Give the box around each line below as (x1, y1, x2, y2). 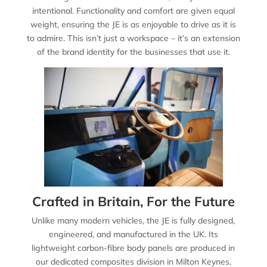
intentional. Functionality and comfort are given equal (32, 5, 235, 16)
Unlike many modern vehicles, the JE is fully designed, (32, 215, 235, 226)
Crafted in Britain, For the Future (32, 193, 235, 210)
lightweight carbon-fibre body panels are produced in (32, 242, 235, 253)
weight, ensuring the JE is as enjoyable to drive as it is (30, 18, 237, 30)
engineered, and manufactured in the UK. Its (48, 228, 218, 240)
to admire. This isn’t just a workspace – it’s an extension (26, 32, 240, 44)
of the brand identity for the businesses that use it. (36, 46, 230, 57)
